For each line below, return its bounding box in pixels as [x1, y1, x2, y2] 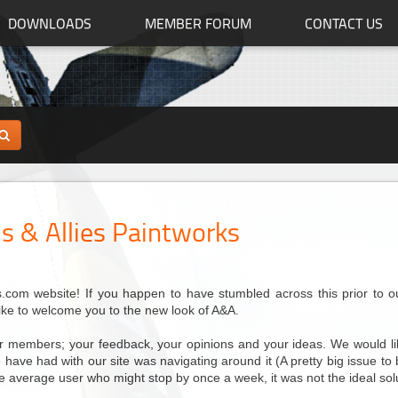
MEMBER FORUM [145, 13, 251, 33]
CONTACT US [305, 13, 383, 33]
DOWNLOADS [8, 13, 92, 33]
